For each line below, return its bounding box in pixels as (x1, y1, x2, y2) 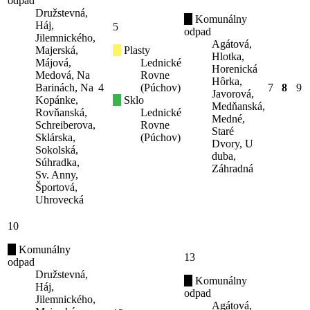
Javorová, (212, 87, 254, 100)
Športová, (35, 181, 77, 193)
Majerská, (35, 44, 78, 56)
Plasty (121, 44, 150, 56)
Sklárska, (35, 131, 75, 143)
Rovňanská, (35, 106, 87, 118)
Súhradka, (35, 156, 80, 168)
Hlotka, (212, 50, 244, 62)
